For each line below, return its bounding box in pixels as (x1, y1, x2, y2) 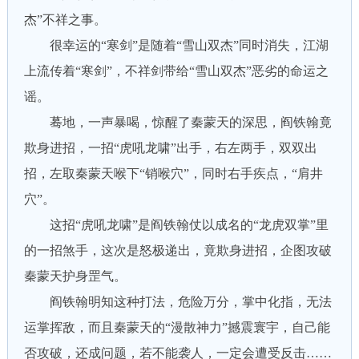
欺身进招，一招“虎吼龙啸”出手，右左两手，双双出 (23, 141, 317, 155)
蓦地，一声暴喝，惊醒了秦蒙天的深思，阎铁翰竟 (23, 115, 332, 129)
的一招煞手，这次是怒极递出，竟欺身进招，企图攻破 (23, 244, 332, 257)
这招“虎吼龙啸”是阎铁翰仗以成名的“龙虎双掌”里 (23, 218, 329, 232)
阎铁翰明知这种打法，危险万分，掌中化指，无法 (23, 295, 332, 309)
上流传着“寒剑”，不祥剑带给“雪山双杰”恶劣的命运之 (23, 64, 329, 78)
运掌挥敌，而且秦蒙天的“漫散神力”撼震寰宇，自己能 (23, 321, 330, 334)
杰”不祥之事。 (23, 13, 107, 26)
